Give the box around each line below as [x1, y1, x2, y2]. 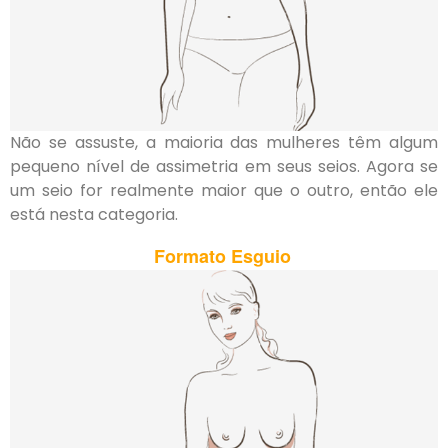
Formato [153, 242, 231, 269]
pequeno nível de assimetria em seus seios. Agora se [10, 155, 438, 179]
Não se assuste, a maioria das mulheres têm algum [10, 131, 438, 155]
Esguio [230, 242, 291, 269]
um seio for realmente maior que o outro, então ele [10, 179, 438, 203]
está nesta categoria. [10, 203, 178, 227]
